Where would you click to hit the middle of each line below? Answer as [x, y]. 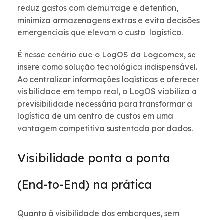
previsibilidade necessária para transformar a [105, 104]
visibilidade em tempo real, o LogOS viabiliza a [107, 92]
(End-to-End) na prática [86, 184]
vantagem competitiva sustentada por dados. [105, 128]
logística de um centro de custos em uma [95, 116]
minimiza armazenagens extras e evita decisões [109, 20]
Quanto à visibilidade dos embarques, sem [98, 213]
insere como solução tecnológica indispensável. [107, 67]
